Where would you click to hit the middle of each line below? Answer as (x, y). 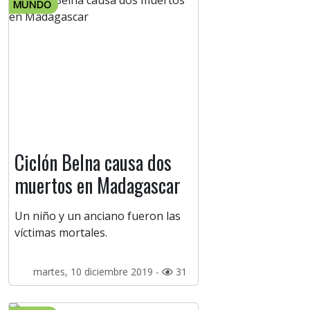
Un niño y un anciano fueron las (98, 216)
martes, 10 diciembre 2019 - (97, 272)
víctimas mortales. (61, 233)
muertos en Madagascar (98, 185)
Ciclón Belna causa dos (93, 163)
